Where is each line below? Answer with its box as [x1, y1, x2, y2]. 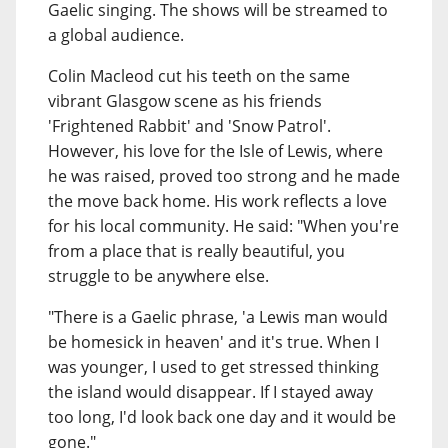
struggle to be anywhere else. [48, 265, 269, 287]
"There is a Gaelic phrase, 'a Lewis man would [48, 306, 388, 328]
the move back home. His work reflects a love [48, 190, 387, 212]
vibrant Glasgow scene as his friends [48, 90, 322, 112]
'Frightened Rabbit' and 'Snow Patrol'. [48, 115, 331, 137]
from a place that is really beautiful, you [48, 240, 345, 262]
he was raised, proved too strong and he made [48, 165, 400, 187]
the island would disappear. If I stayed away [48, 381, 373, 403]
